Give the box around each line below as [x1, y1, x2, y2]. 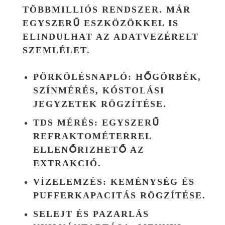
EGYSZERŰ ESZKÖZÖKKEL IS [23, 18, 179, 28]
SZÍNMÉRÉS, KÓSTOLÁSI [33, 85, 165, 95]
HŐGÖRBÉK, [132, 71, 201, 82]
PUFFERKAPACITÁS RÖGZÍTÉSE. [33, 190, 206, 200]
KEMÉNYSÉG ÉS [107, 176, 195, 187]
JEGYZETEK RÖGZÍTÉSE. [33, 98, 167, 109]
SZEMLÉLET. [23, 45, 90, 55]
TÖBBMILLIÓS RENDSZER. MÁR [23, 4, 191, 15]
